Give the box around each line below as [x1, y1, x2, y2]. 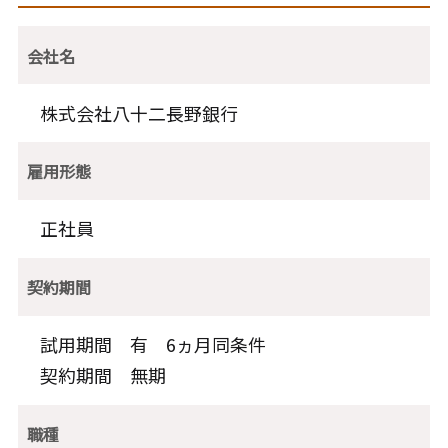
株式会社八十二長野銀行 [40, 99, 239, 126]
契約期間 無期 [40, 362, 167, 389]
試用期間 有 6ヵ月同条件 [40, 331, 285, 358]
